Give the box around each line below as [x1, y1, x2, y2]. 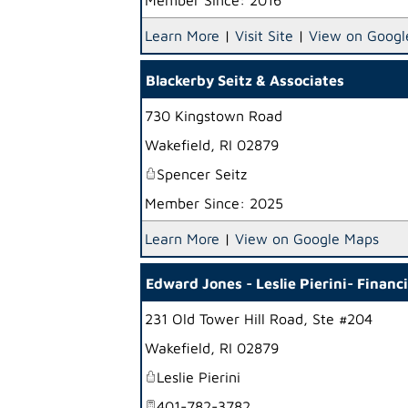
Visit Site [235, 27, 293, 44]
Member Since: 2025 [145, 195, 283, 211]
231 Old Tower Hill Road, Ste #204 [145, 311, 372, 327]
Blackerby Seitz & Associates [146, 72, 344, 88]
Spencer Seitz [157, 166, 247, 182]
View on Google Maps [235, 230, 379, 247]
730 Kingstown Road [145, 107, 282, 124]
